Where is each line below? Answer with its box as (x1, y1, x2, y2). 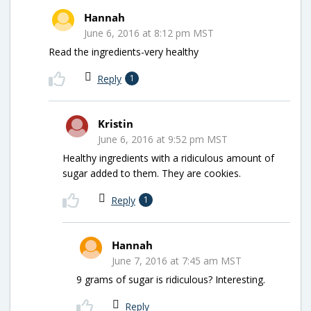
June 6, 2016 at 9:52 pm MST (98, 132, 228, 146)
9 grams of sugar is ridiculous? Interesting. (76, 272, 265, 286)
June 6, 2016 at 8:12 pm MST (84, 26, 214, 40)
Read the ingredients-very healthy (49, 44, 199, 58)
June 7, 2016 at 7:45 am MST (112, 253, 242, 267)
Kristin (98, 116, 133, 131)
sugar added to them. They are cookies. (62, 166, 241, 180)
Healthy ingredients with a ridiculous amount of (62, 151, 274, 165)
